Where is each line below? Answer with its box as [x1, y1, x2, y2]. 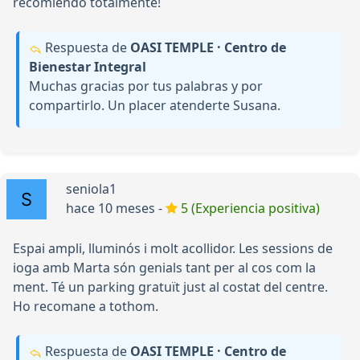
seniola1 [66, 180, 117, 198]
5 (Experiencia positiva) [181, 199, 320, 218]
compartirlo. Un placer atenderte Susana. [29, 96, 280, 115]
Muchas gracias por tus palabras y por [29, 77, 263, 96]
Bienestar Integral [29, 58, 146, 76]
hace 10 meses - [66, 199, 166, 218]
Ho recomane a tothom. [13, 297, 158, 316]
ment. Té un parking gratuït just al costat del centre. [13, 278, 328, 297]
